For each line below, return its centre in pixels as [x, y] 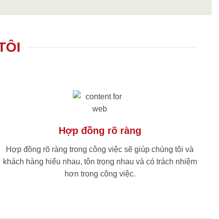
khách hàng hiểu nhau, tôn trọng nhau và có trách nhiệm [100, 162]
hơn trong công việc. [100, 174]
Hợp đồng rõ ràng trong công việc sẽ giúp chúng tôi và [100, 150]
